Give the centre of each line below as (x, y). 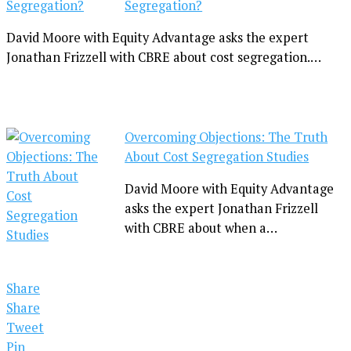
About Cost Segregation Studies (217, 156)
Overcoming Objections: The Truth (226, 137)
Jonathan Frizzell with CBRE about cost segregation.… (164, 58)
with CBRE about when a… (201, 228)
